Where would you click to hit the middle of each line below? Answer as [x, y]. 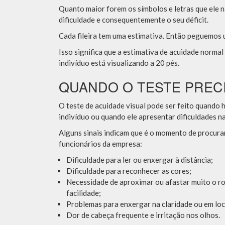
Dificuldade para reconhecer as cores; [129, 171]
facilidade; [84, 193]
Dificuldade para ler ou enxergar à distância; [140, 160]
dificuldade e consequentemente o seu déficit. [134, 20]
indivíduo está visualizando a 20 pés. [119, 63]
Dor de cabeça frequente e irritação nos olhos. [143, 215]
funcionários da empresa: [100, 144]
